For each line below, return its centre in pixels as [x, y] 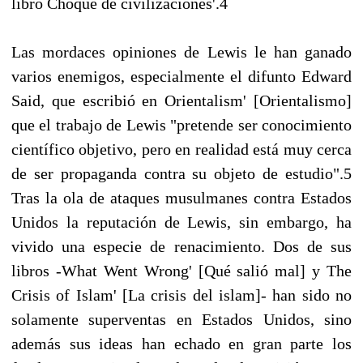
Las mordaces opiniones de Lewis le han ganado [181, 51]
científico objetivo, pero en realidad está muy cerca [181, 149]
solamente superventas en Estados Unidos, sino [181, 319]
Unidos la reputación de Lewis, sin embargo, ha [181, 222]
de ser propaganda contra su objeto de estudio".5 [181, 173]
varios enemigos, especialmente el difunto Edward [181, 76]
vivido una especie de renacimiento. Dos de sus [181, 246]
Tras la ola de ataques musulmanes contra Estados [181, 197]
